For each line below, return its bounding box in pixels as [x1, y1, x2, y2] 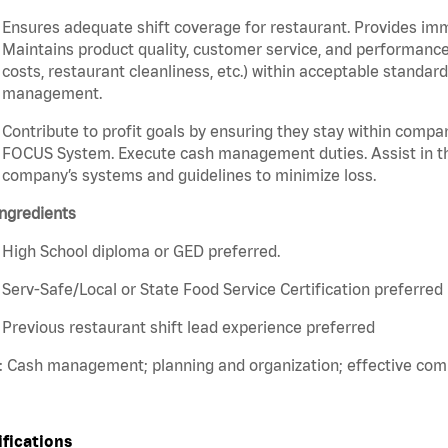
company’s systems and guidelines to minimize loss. [2, 166, 376, 185]
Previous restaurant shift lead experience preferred [2, 318, 375, 337]
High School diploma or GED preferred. [2, 242, 280, 261]
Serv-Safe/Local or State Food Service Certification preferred [2, 280, 443, 299]
